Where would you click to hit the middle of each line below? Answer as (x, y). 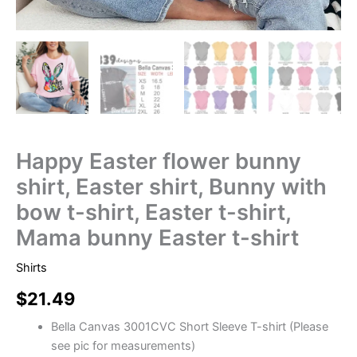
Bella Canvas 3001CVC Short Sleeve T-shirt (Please (189, 326)
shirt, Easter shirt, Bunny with (171, 187)
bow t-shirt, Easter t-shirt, (153, 213)
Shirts (31, 267)
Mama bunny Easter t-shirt (157, 238)
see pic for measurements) (123, 345)
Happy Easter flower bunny (159, 162)
